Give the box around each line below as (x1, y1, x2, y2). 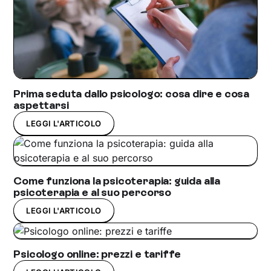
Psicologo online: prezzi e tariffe (13, 247, 181, 261)
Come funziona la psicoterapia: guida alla (13, 174, 221, 188)
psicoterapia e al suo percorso (13, 185, 171, 199)
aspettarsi (13, 98, 69, 112)
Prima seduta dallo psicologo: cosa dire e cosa (13, 87, 250, 100)
